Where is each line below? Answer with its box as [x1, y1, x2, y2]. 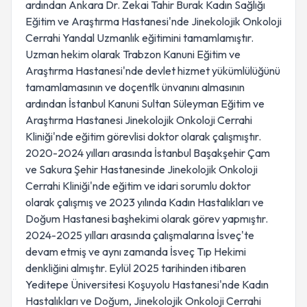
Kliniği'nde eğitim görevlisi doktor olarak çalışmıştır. [25, 130, 261, 143]
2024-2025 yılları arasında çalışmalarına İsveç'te [25, 228, 254, 242]
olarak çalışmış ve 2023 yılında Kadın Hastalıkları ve [25, 195, 264, 209]
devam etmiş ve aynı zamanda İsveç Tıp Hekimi [25, 245, 246, 258]
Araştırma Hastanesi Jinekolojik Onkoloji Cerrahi [25, 113, 252, 127]
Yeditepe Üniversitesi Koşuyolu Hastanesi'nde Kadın [25, 278, 269, 291]
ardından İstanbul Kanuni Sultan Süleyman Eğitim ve [25, 97, 265, 110]
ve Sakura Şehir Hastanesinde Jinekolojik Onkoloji [25, 162, 258, 176]
